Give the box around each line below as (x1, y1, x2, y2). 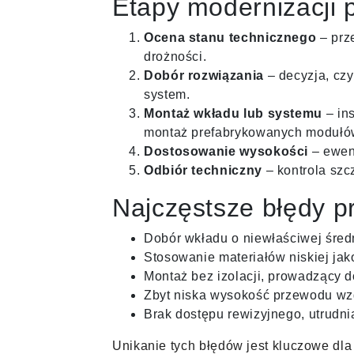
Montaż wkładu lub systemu (144, 106, 322, 120)
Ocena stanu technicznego (144, 30, 317, 44)
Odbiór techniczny (144, 163, 262, 177)
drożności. (144, 49, 207, 63)
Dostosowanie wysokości (144, 144, 309, 158)
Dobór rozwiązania (144, 68, 264, 82)
